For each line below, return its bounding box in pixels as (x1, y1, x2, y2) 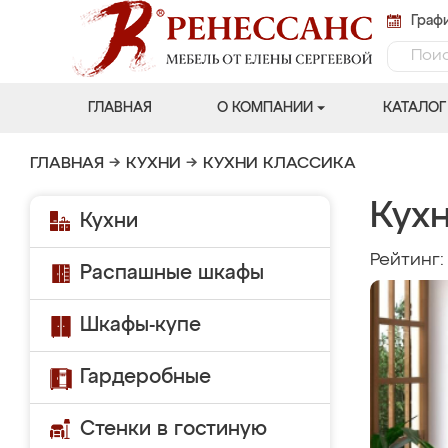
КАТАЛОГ (382, 101, 446, 115)
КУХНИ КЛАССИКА (203, 156, 356, 172)
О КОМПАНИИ (216, 101, 313, 115)
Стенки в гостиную (80, 419, 267, 439)
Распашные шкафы (80, 263, 264, 283)
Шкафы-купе (80, 315, 201, 335)
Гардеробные (80, 367, 211, 387)
